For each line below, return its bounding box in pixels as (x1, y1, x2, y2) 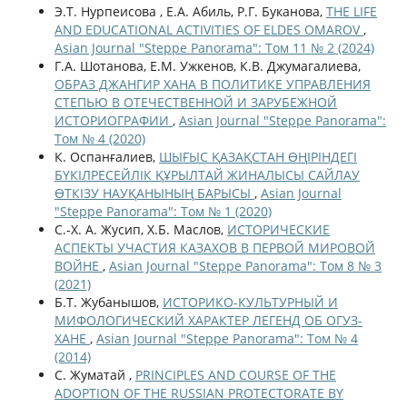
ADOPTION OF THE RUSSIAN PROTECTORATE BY (54, 383, 343, 402)
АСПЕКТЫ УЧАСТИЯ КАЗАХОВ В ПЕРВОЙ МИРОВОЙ (54, 238, 375, 256)
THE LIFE (325, 2, 377, 20)
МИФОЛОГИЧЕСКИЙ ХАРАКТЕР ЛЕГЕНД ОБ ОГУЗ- (54, 311, 362, 329)
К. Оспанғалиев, (54, 147, 159, 165)
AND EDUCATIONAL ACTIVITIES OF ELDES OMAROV (54, 20, 363, 38)
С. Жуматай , (54, 365, 135, 383)
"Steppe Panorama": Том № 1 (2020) (54, 202, 272, 220)
